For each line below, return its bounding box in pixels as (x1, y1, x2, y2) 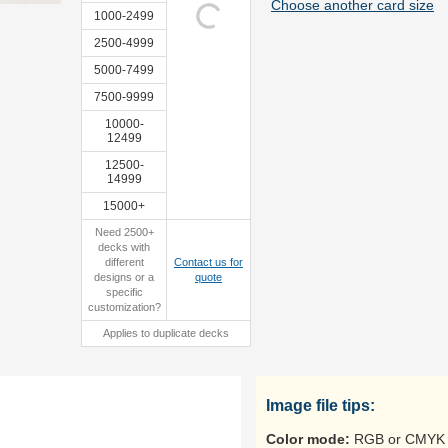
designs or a (94, 271, 154, 283)
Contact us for (174, 256, 243, 268)
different (104, 256, 144, 268)
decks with (98, 241, 150, 253)
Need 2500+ (94, 226, 154, 238)
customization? (87, 301, 161, 313)
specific (105, 286, 143, 298)
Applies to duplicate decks (103, 327, 229, 339)
